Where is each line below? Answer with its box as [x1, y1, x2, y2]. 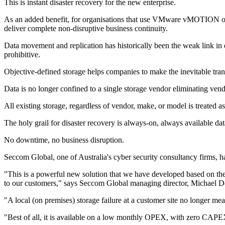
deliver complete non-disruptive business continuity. [4, 24, 168, 33]
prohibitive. [4, 50, 40, 59]
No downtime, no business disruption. [4, 136, 124, 145]
